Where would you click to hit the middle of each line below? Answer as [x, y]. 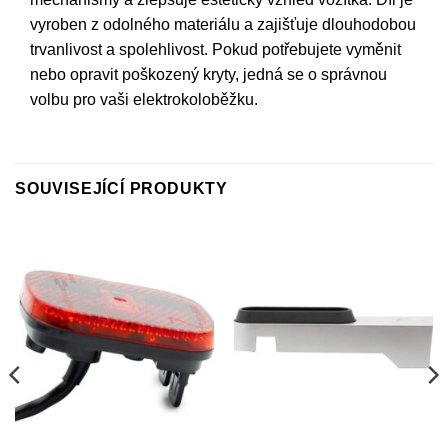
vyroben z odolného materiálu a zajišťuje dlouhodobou [223, 25]
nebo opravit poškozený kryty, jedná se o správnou [208, 75]
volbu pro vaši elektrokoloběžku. [144, 100]
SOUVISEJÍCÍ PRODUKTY [121, 188]
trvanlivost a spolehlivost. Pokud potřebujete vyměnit [215, 50]
